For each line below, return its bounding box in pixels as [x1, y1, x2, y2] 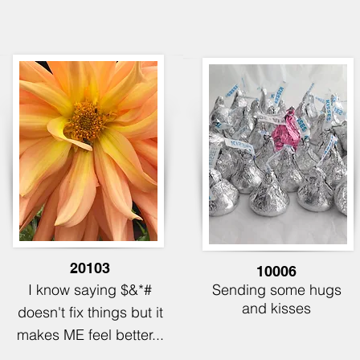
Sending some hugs [211, 280, 342, 299]
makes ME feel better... [16, 325, 164, 344]
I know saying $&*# [28, 280, 152, 299]
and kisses [242, 299, 311, 317]
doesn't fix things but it [17, 303, 163, 321]
